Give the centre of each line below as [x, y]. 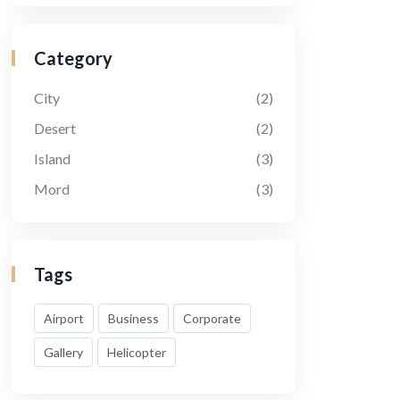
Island [52, 158]
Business [133, 318]
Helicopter [137, 352]
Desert [55, 128]
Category [73, 58]
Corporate [212, 318]
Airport [64, 318]
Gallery [63, 352]
